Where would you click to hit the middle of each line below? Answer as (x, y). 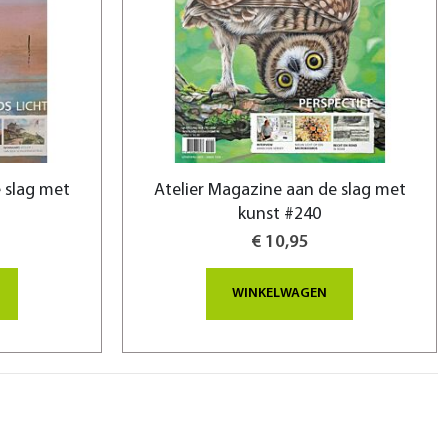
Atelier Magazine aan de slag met (279, 190)
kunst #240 (280, 214)
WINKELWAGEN (279, 293)
